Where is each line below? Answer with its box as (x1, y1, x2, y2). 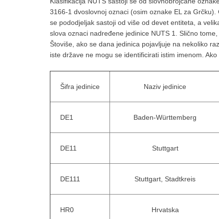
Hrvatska (151, 206, 179, 214)
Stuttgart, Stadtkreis (134, 175, 196, 183)
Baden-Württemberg (133, 113, 197, 121)
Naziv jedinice (144, 83, 186, 90)
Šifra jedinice (60, 83, 100, 90)
